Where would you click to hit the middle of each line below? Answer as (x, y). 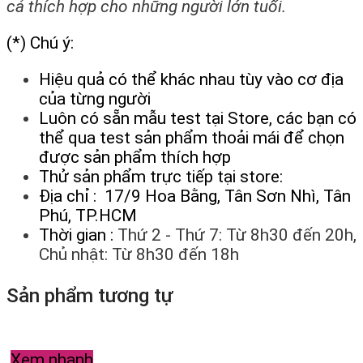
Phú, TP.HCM (88, 215)
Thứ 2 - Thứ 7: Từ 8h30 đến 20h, (237, 235)
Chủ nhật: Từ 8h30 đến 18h (139, 254)
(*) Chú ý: (40, 43)
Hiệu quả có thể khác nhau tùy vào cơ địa (191, 79)
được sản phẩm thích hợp (135, 157)
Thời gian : (78, 235)
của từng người (95, 98)
